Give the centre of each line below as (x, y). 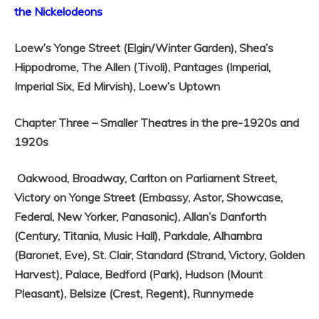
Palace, (85, 274)
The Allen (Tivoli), (127, 67)
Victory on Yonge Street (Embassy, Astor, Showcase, (148, 198)
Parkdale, (188, 236)
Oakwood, (45, 178)
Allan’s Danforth (225, 217)
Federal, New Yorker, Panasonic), (99, 217)
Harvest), (40, 274)
